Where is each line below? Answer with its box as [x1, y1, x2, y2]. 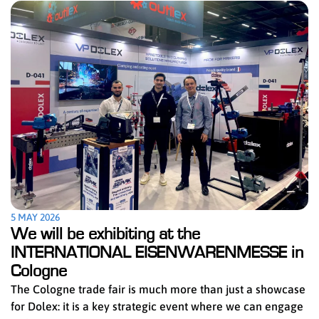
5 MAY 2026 [11, 211, 60, 223]
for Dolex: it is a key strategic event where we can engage [11, 299, 303, 313]
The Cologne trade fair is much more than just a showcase [11, 282, 305, 296]
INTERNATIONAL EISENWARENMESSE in [11, 244, 303, 261]
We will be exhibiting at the [11, 225, 200, 243]
